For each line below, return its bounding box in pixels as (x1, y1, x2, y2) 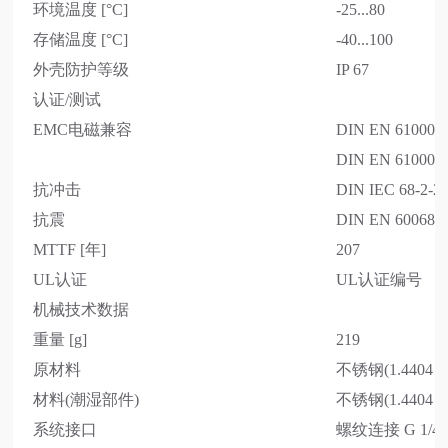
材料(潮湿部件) (33, 390, 140, 408)
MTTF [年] (33, 240, 107, 258)
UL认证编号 (336, 270, 423, 288)
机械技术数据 (33, 300, 130, 318)
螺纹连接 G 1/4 (336, 420, 441, 438)
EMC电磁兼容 (33, 120, 133, 138)
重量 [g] (33, 330, 88, 348)
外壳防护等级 (33, 60, 130, 78)
